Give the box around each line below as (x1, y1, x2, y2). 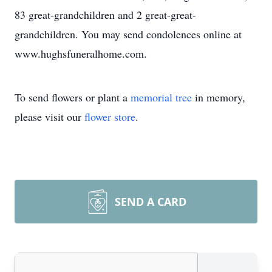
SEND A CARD (115, 194, 186, 209)
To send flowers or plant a (15, 90, 131, 104)
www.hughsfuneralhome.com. (15, 46, 147, 61)
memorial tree (131, 90, 192, 104)
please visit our (15, 109, 84, 124)
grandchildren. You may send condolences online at (15, 27, 242, 41)
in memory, (192, 90, 245, 104)
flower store (84, 109, 135, 124)
